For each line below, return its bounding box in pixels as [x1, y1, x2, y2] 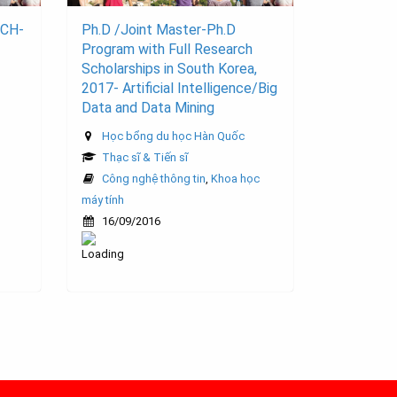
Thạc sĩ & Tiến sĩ [102, 151, 188, 165]
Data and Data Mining [82, 99, 214, 117]
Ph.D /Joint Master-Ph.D [82, 21, 236, 39]
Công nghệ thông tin [102, 172, 206, 186]
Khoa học [211, 172, 260, 186]
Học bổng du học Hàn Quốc [102, 129, 245, 144]
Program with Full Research [82, 41, 253, 58]
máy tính [82, 193, 124, 207]
